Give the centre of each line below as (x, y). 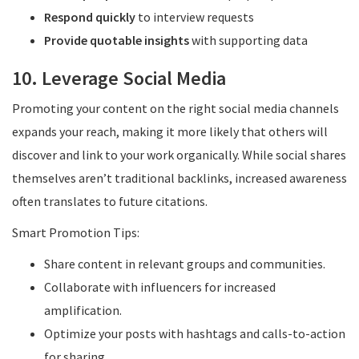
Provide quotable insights (117, 40)
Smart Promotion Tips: (76, 232)
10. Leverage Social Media (119, 78)
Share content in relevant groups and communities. (185, 264)
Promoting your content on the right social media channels (175, 108)
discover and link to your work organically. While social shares (179, 155)
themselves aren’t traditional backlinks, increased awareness (179, 178)
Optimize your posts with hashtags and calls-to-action (195, 333)
